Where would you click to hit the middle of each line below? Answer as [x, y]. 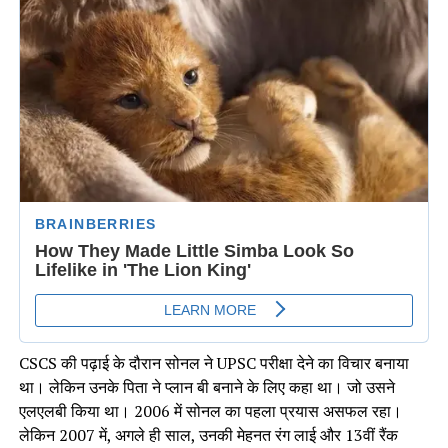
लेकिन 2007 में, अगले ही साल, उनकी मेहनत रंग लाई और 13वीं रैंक [208, 434]
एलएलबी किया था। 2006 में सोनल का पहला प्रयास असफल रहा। [210, 410]
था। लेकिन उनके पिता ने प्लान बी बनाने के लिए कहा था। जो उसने [206, 386]
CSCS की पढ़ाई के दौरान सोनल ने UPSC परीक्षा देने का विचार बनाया [213, 362]
